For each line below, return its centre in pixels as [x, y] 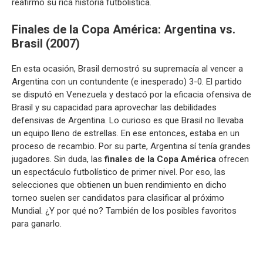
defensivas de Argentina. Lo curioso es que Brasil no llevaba [128, 120]
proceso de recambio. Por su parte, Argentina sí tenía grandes [131, 146]
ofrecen [232, 159]
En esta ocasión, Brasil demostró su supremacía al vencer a [127, 68]
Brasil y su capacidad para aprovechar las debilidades [114, 107]
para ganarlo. [37, 223]
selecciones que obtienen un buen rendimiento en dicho [119, 185]
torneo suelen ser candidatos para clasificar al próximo [118, 198]
